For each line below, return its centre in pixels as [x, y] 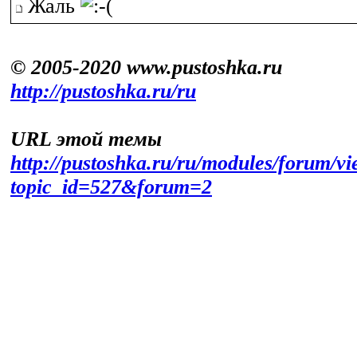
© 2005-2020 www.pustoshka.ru [146, 67]
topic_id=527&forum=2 [111, 187]
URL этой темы [86, 139]
